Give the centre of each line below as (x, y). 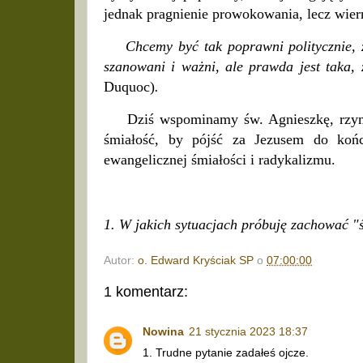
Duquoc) (129, 87)
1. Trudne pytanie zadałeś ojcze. (226, 352)
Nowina (163, 331)
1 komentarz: (146, 292)
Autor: (121, 261)
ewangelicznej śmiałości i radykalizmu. (220, 159)
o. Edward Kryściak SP (196, 261)
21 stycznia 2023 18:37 (248, 331)
